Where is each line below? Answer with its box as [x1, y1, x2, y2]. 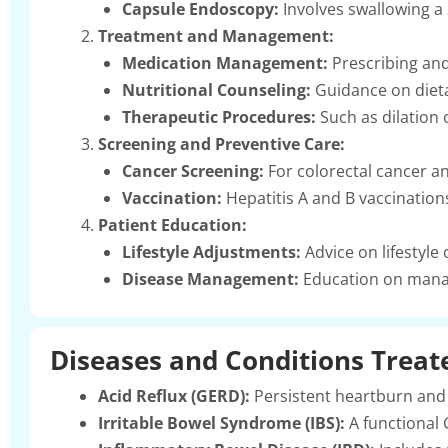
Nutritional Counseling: [122, 78, 311, 101]
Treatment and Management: [98, 24, 334, 47]
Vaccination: [122, 186, 222, 209]
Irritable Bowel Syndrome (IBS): [98, 411, 345, 434]
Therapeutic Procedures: [122, 105, 316, 128]
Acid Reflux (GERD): [98, 384, 250, 407]
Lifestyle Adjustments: [122, 240, 301, 263]
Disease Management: [122, 267, 299, 290]
